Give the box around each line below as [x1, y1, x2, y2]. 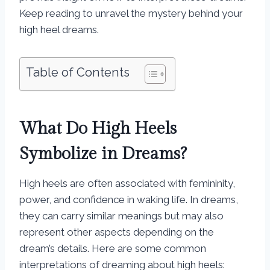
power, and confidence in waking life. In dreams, [19, 193, 238, 206]
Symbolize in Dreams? [19, 144, 187, 165]
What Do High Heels [19, 119, 177, 139]
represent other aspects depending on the [19, 226, 214, 239]
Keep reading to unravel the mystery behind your [19, 7, 243, 20]
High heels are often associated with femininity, [19, 177, 235, 190]
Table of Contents [26, 65, 130, 80]
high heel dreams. [19, 24, 99, 36]
